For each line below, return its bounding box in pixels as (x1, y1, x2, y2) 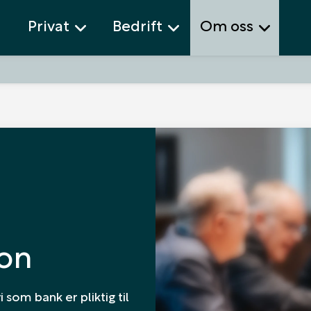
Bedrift (112, 13, 162, 36)
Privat (28, 13, 69, 36)
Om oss (199, 13, 253, 36)
